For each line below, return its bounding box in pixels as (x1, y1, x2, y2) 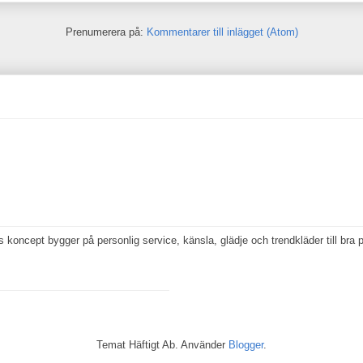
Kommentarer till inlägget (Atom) (146, 26, 298, 39)
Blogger (228, 338, 263, 351)
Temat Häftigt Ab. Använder (96, 338, 228, 351)
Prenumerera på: (65, 26, 147, 39)
